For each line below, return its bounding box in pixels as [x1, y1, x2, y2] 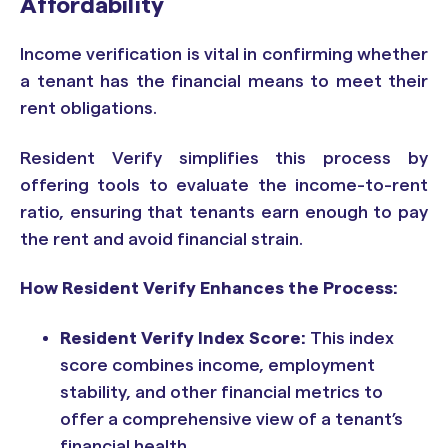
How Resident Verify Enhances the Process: [20, 279, 398, 298]
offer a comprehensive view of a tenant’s [60, 409, 403, 428]
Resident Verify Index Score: [60, 328, 306, 347]
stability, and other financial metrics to [60, 382, 383, 401]
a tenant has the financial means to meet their [20, 72, 428, 91]
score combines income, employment [60, 355, 375, 374]
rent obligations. [20, 99, 157, 118]
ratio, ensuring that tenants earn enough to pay [20, 202, 428, 221]
